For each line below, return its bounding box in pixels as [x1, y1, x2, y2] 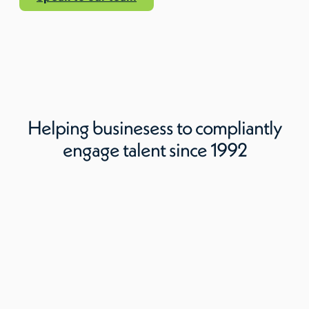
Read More [19, 12, 63, 26]
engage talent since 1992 [62, 137, 247, 161]
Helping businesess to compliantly [27, 115, 282, 139]
